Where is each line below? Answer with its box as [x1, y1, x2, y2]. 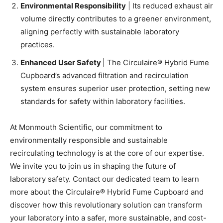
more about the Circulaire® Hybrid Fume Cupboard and [10, 187, 204, 197]
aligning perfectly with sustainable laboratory [20, 26, 179, 36]
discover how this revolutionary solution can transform [10, 200, 202, 210]
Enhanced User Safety [20, 57, 103, 67]
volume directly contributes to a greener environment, [20, 13, 211, 23]
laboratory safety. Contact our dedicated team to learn [10, 174, 199, 184]
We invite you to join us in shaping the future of [10, 161, 176, 171]
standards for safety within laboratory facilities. [20, 96, 185, 106]
